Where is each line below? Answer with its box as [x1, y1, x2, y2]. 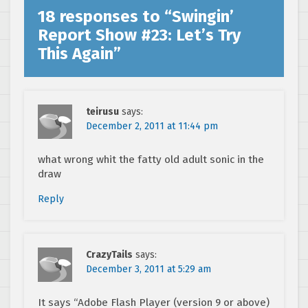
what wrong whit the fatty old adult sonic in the [38, 153, 264, 166]
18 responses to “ [38, 7, 172, 27]
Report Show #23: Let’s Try [38, 25, 241, 45]
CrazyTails [86, 249, 133, 261]
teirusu [86, 106, 119, 118]
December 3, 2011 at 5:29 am [86, 263, 211, 276]
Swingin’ [172, 7, 234, 27]
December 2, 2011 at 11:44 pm [86, 120, 218, 133]
